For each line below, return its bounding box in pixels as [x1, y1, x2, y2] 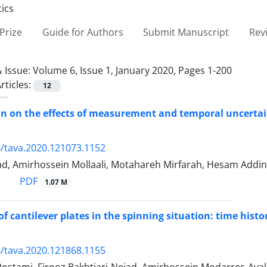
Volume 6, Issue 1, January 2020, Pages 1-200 [33, 63, 232, 77]
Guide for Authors [42, 25, 123, 39]
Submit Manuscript [143, 25, 229, 39]
